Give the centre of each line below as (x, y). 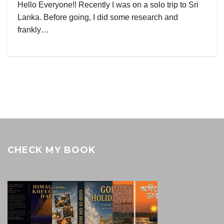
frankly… (33, 30)
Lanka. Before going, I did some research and (98, 17)
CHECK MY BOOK (51, 150)
